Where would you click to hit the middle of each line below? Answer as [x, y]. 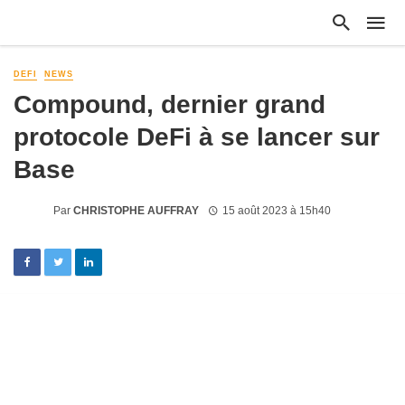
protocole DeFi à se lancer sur [197, 137]
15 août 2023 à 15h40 [276, 210]
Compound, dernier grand [170, 104]
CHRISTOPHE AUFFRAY [136, 210]
